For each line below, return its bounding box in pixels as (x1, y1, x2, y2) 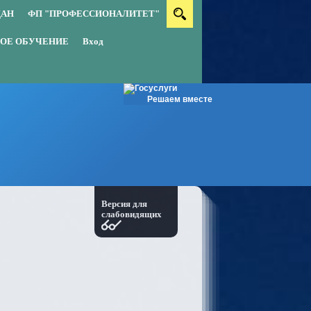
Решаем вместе (147, 94, 212, 104)
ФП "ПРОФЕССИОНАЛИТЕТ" (28, 8, 160, 19)
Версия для (101, 199, 147, 209)
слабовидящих (101, 209, 162, 219)
